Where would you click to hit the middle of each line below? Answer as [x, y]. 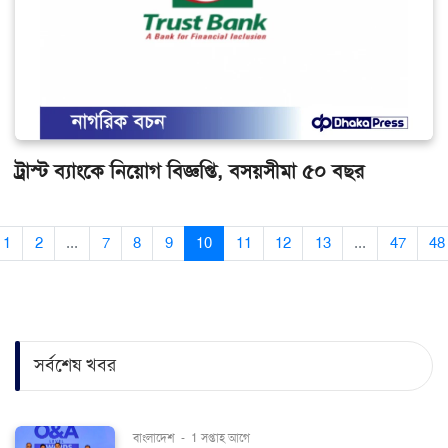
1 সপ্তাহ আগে [220, 437]
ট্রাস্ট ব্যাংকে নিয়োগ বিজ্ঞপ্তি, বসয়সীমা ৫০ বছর [189, 171]
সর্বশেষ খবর [75, 365]
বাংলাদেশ [155, 437]
